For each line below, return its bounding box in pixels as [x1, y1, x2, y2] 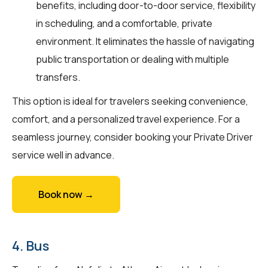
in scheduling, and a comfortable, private [36, 16, 212, 30]
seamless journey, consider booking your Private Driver [12, 130, 253, 144]
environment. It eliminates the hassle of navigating [36, 34, 254, 48]
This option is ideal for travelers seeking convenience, [12, 94, 248, 108]
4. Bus [12, 236, 49, 255]
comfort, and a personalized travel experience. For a [12, 112, 240, 126]
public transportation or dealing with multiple [36, 52, 229, 66]
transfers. [36, 70, 80, 84]
